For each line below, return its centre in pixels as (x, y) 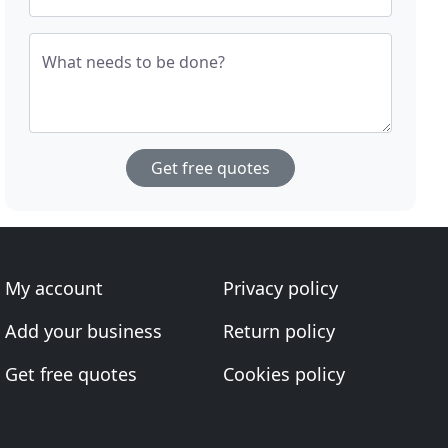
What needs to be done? (134, 62)
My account (54, 288)
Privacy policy (280, 288)
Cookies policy (283, 374)
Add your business (84, 331)
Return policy (278, 331)
